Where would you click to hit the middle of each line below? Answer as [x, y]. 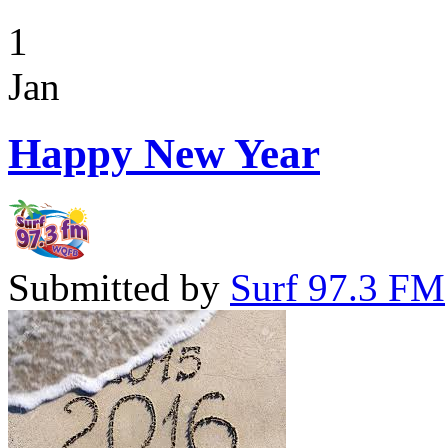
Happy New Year [164, 154]
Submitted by [119, 288]
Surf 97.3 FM [337, 288]
